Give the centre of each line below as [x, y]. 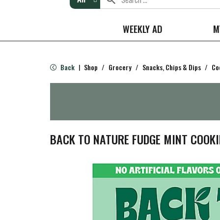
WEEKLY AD [142, 28]
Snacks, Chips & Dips [172, 67]
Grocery [120, 67]
